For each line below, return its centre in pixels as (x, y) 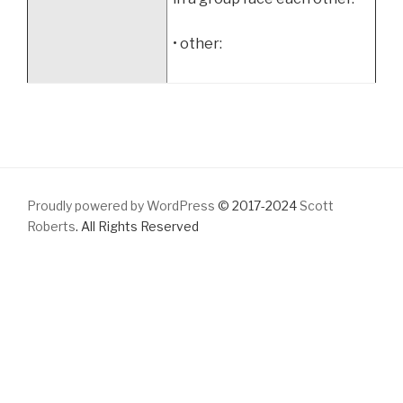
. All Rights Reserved (137, 227)
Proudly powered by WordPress (121, 206)
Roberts (51, 227)
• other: (198, 44)
